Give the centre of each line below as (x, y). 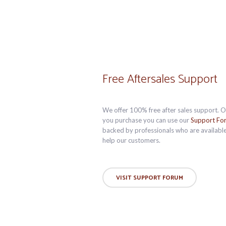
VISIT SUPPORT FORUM (149, 178)
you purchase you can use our (146, 120)
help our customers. (131, 140)
